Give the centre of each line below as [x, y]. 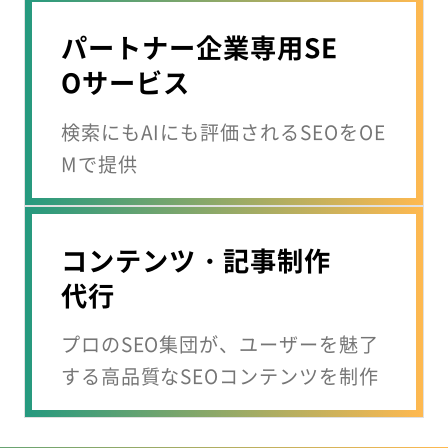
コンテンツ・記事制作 [196, 259]
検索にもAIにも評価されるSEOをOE [223, 131]
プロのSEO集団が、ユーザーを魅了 [219, 344]
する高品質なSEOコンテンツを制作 [219, 376]
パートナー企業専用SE [199, 47]
